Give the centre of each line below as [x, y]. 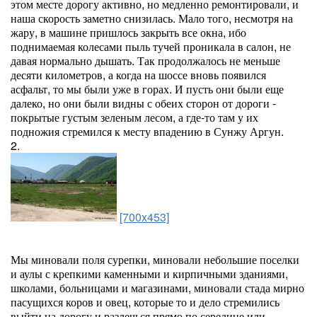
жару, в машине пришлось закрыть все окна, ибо [128, 32]
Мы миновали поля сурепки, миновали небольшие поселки [155, 259]
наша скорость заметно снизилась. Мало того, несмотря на [152, 18]
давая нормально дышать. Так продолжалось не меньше [145, 60]
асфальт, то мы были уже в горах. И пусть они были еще [147, 89]
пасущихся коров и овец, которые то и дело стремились [145, 302]
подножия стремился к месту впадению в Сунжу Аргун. [147, 131]
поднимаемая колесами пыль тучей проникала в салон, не [151, 46]
